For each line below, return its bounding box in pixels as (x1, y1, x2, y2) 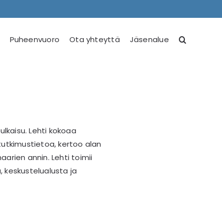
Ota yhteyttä (69, 34, 120, 45)
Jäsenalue (129, 34, 169, 45)
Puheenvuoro (9, 34, 60, 45)
